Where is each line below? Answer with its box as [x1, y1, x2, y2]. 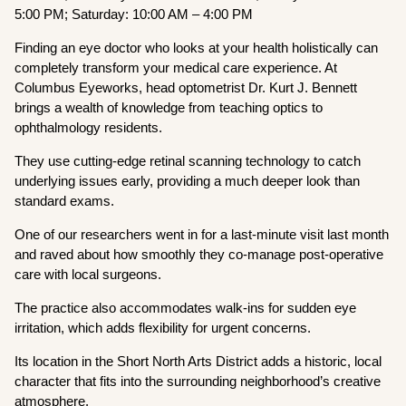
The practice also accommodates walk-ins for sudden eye [14, 300, 357, 316]
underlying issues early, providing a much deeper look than [14, 173, 361, 189]
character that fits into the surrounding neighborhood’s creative [14, 373, 382, 390]
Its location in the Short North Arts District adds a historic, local [14, 353, 382, 370]
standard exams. [14, 193, 119, 209]
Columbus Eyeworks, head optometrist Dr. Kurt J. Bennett [14, 80, 358, 96]
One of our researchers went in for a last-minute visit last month [14, 227, 390, 243]
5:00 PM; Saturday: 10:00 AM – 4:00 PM [14, 6, 254, 23]
